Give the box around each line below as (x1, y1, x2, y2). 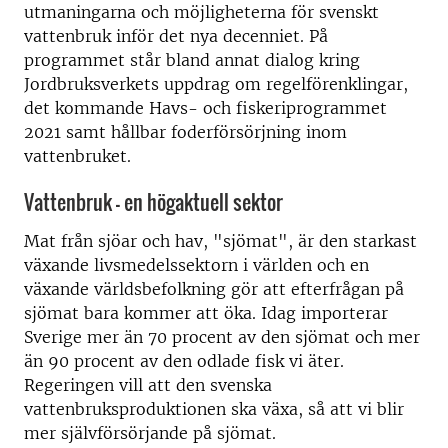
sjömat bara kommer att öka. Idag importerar (24, 302, 388, 323)
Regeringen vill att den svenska (24, 374, 272, 395)
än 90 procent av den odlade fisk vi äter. (24, 350, 344, 371)
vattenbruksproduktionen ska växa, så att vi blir (24, 398, 404, 419)
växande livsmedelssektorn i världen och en (24, 254, 369, 275)
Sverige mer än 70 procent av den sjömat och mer (24, 326, 420, 347)
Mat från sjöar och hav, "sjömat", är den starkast (24, 230, 417, 251)
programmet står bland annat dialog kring (24, 50, 360, 70)
